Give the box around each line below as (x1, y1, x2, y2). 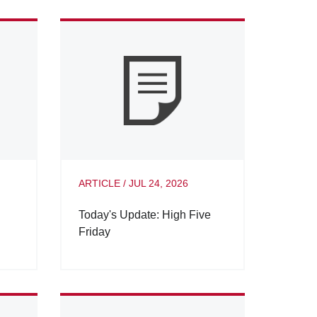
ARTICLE (78, 178, 120, 190)
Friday (78, 226, 110, 238)
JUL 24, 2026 (128, 178, 188, 190)
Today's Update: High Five (78, 209, 211, 221)
